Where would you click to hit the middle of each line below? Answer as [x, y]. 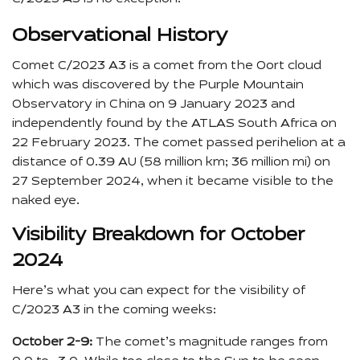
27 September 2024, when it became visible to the [173, 182]
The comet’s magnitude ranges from [210, 343]
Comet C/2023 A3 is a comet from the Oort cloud [167, 66]
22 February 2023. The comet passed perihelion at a [179, 143]
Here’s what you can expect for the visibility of [159, 291]
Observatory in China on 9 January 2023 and [153, 105]
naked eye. [46, 201]
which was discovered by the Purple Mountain [158, 86]
